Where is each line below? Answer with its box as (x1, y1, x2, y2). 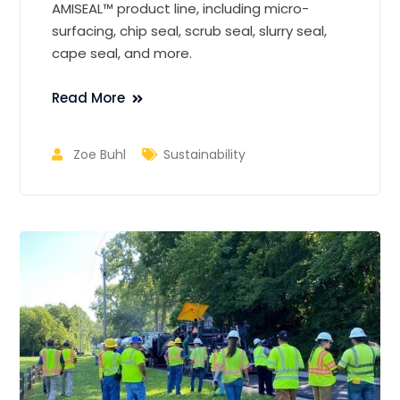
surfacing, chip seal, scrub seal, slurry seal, (52, 21, 328, 40)
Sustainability (163, 145, 246, 163)
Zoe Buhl (73, 145, 127, 163)
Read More (52, 87, 126, 107)
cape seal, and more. (52, 43, 193, 62)
